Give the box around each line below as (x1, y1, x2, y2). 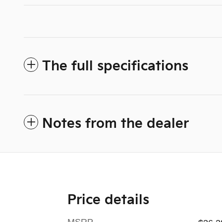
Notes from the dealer (42, 116, 189, 132)
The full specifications (42, 58, 188, 75)
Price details (67, 192, 149, 209)
